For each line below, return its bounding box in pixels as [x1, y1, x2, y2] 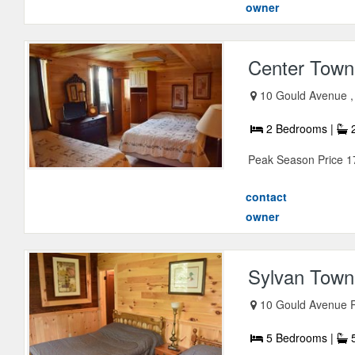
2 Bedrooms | [263, 120, 338, 137]
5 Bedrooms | [263, 330, 338, 346]
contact [246, 189, 288, 205]
